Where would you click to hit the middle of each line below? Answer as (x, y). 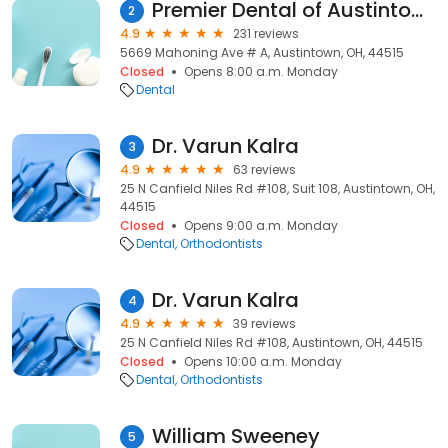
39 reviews (264, 323)
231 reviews (266, 33)
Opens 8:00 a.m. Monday (261, 71)
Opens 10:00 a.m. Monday (263, 361)
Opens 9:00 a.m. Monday (261, 225)
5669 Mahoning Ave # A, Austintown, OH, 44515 (262, 52)
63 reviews (264, 169)
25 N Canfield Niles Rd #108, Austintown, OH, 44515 (271, 342)
